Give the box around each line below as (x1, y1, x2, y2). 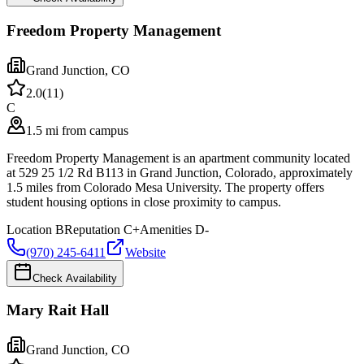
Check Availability (32, 271, 117, 284)
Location (6, 222, 52, 236)
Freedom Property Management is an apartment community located (6, 150, 350, 165)
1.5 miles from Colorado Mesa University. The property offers (6, 180, 324, 194)
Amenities (140, 222, 192, 236)
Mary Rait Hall (6, 301, 109, 319)
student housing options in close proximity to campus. (6, 194, 281, 209)
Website (125, 245, 166, 259)
